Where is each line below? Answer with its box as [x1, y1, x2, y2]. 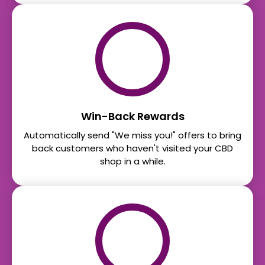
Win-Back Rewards [80, 109, 185, 124]
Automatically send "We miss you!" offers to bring [24, 129, 241, 142]
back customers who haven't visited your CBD [32, 142, 233, 155]
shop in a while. [99, 155, 166, 168]
